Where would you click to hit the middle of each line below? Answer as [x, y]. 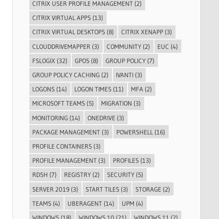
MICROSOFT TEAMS [59, 103]
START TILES [102, 189]
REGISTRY [77, 175]
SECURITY [121, 175]
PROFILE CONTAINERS [62, 146]
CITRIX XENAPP [142, 32]
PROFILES [126, 161]
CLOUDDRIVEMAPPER [61, 46]
